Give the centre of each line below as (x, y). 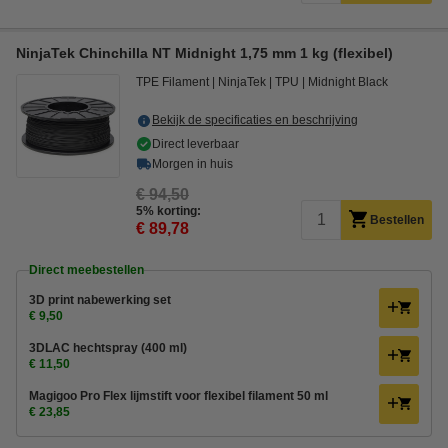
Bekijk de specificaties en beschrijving (255, 120)
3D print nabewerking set (100, 300)
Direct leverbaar (195, 144)
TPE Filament (172, 82)
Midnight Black (348, 82)
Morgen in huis (192, 164)
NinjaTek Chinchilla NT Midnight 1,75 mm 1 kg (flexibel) (204, 53)
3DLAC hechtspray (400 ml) (108, 348)
